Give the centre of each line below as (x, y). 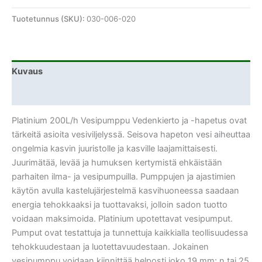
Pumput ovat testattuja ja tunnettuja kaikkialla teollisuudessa (130, 233)
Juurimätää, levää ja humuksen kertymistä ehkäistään (117, 163)
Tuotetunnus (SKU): (49, 19)
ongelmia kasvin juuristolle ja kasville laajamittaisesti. (115, 149)
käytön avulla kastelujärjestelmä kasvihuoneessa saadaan (125, 191)
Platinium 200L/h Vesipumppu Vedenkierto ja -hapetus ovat (129, 121)
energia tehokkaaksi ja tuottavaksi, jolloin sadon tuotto (120, 205)
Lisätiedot (32, 94)
